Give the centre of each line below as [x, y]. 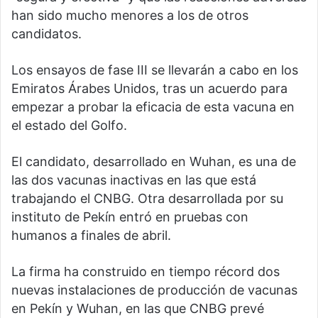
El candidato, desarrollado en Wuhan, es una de [154, 162]
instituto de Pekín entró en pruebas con [130, 217]
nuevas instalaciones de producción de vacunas [154, 290]
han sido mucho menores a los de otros [130, 16]
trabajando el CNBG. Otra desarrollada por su [147, 199]
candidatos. [46, 34]
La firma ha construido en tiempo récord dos [146, 272]
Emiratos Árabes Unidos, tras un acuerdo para [149, 89]
